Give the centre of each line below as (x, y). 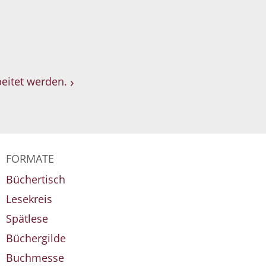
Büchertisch (35, 179)
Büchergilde (36, 238)
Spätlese (27, 218)
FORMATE (30, 159)
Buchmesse (35, 258)
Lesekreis (29, 199)
